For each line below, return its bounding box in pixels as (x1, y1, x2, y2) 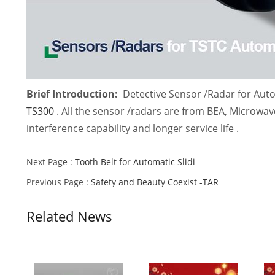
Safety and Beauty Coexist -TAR (91, 176, 219, 188)
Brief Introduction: (26, 87, 118, 101)
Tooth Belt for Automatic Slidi (75, 156, 196, 168)
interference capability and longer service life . (26, 122, 242, 135)
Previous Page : (26, 176, 91, 188)
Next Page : (26, 156, 76, 168)
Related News (26, 207, 113, 225)
